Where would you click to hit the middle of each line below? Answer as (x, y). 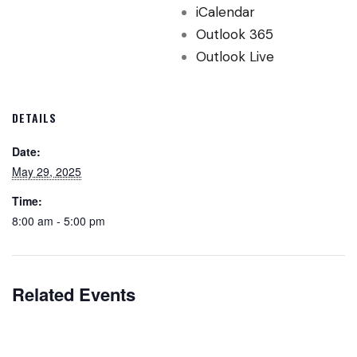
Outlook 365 (235, 35)
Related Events (74, 294)
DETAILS (34, 118)
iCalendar (226, 12)
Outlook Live (235, 57)
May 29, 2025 (47, 172)
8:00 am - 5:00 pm (59, 221)
